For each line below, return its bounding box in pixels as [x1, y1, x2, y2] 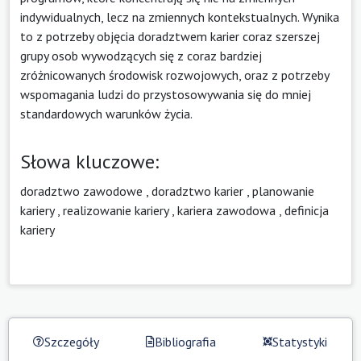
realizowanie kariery [63, 201, 168, 218]
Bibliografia [154, 333, 216, 350]
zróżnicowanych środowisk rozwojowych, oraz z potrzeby [20, 66, 329, 83]
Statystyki [272, 333, 327, 350]
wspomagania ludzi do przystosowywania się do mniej [20, 85, 311, 102]
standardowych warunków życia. [20, 105, 193, 122]
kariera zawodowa [177, 201, 276, 218]
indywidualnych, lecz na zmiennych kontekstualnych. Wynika [20, 8, 339, 25]
